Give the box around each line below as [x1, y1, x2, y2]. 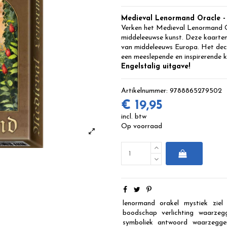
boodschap [122, 209, 157, 217]
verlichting [162, 209, 194, 217]
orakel [160, 200, 179, 208]
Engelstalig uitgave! [121, 63, 190, 71]
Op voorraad [121, 123, 162, 131]
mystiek [183, 200, 208, 208]
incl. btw [121, 113, 146, 121]
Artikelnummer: [121, 87, 168, 95]
